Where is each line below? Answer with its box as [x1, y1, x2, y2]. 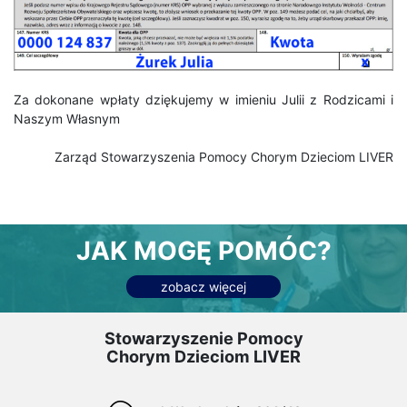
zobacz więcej [161, 279, 246, 295]
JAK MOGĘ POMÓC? [75, 234, 332, 266]
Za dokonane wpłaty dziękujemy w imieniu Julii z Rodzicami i [14, 91, 393, 107]
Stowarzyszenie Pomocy [104, 327, 303, 348]
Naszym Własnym [14, 110, 120, 126]
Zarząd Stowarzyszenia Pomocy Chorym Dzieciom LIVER [55, 148, 393, 164]
